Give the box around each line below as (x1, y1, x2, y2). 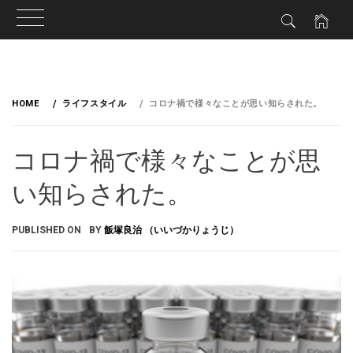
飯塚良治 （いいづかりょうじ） (104, 224, 239, 236)
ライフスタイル (62, 98, 127, 109)
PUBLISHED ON (12, 224, 81, 236)
